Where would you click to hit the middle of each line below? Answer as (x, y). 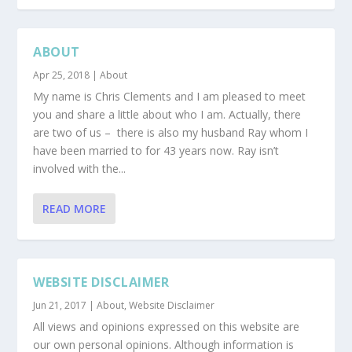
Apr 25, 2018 (62, 75)
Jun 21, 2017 (60, 305)
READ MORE (75, 209)
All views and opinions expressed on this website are (167, 326)
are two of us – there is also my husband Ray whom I (171, 132)
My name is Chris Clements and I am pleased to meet (170, 96)
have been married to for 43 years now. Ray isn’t (156, 150)
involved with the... (80, 169)
